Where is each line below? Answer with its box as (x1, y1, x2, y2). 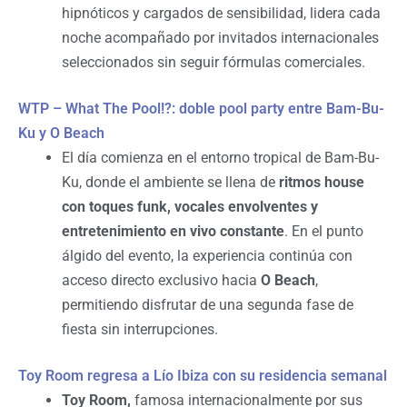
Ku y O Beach (18, 124, 104, 142)
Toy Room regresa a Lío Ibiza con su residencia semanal (18, 366, 387, 384)
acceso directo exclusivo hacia (62, 271, 261, 289)
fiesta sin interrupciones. (62, 320, 218, 338)
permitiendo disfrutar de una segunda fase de (62, 295, 353, 313)
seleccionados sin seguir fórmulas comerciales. (62, 53, 365, 71)
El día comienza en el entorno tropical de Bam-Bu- (62, 148, 379, 166)
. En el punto (284, 222, 363, 240)
